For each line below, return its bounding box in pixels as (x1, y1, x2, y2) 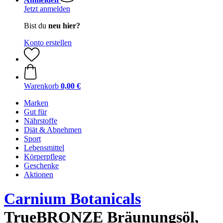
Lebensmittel (24, 143, 64, 152)
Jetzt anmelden (24, 4, 70, 13)
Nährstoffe (24, 116, 57, 125)
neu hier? (48, 21, 80, 30)
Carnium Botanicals (4, 190, 141, 208)
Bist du (24, 21, 48, 30)
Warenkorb (24, 82, 59, 90)
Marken (24, 99, 48, 107)
